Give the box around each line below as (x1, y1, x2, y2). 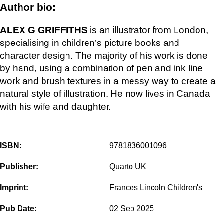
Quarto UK (109, 162, 146, 171)
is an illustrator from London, (88, 25, 208, 36)
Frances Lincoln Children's (109, 183, 202, 192)
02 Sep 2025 (109, 204, 154, 213)
